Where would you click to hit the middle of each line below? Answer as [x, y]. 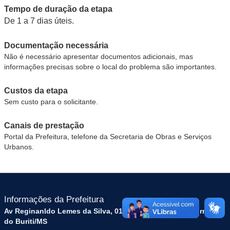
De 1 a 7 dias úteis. [39, 21]
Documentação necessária [56, 45]
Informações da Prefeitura [54, 199]
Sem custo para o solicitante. [51, 102]
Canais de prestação [44, 126]
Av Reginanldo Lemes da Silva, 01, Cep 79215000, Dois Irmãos [113, 211]
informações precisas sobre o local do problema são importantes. [110, 67]
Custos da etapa [36, 91]
